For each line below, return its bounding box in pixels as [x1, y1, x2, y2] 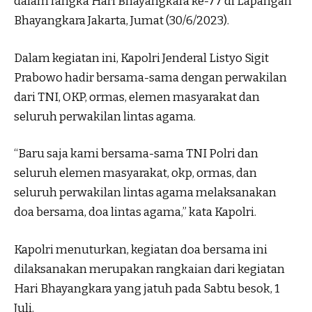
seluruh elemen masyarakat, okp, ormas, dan [14, 166, 257, 181]
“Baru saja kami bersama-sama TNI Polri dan [14, 146, 258, 162]
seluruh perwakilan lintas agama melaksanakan [14, 185, 276, 201]
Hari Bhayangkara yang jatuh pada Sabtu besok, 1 [14, 281, 279, 296]
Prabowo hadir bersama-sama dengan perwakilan [14, 70, 287, 85]
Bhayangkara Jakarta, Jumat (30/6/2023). [14, 13, 229, 29]
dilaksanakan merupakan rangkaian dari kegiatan [14, 261, 285, 276]
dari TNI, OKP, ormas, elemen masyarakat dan [14, 89, 260, 104]
